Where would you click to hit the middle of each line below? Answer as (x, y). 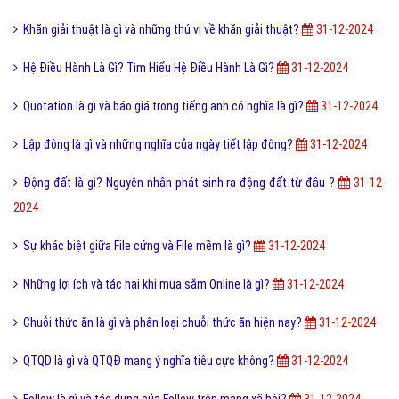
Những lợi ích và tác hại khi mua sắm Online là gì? (148, 285)
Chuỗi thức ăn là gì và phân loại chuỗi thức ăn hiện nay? (164, 323)
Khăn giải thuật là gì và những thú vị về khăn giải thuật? (163, 30)
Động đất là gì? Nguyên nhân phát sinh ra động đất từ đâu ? (181, 183)
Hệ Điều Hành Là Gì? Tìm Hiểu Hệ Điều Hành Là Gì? (150, 68)
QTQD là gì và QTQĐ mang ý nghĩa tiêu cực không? (150, 361)
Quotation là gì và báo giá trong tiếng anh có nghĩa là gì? (165, 106)
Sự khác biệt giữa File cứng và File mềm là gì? (138, 246)
